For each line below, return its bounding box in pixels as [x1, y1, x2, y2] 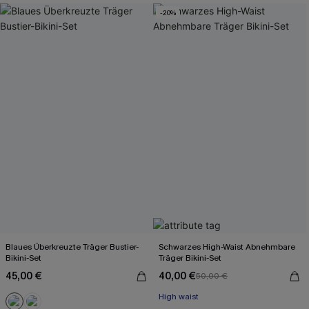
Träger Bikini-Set [159, 252, 221, 263]
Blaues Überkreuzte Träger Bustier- [6, 241, 139, 252]
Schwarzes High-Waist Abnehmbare [159, 241, 296, 252]
